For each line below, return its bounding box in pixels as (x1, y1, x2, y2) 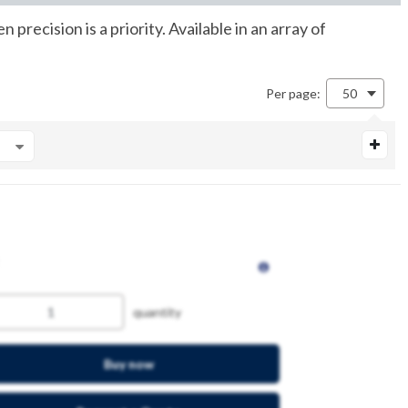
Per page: (266, 86, 326, 101)
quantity (133, 304, 182, 320)
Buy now (103, 356, 154, 372)
